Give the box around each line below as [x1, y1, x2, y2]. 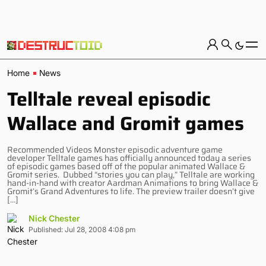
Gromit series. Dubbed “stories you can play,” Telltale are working [7, 168, 255, 181]
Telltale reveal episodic [7, 84, 211, 114]
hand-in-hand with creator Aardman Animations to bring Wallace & [7, 176, 258, 189]
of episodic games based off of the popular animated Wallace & [7, 160, 245, 173]
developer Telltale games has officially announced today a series [7, 151, 251, 164]
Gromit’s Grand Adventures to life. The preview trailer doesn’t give [7, 185, 255, 198]
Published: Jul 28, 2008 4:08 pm [28, 225, 135, 234]
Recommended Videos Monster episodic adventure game [7, 143, 223, 156]
